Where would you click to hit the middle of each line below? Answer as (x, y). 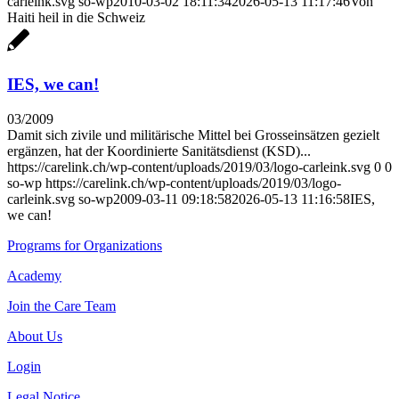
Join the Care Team (61, 305)
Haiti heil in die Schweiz (76, 18)
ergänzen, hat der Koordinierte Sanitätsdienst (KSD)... (159, 151)
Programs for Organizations (85, 245)
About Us (35, 336)
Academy (34, 275)
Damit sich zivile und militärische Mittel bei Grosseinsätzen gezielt (193, 134)
